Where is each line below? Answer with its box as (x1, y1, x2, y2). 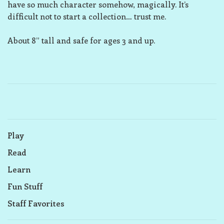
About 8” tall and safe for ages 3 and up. (7, 35, 155, 45)
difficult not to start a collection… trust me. (7, 11, 166, 21)
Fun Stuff (7, 181, 42, 191)
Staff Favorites (7, 198, 64, 208)
